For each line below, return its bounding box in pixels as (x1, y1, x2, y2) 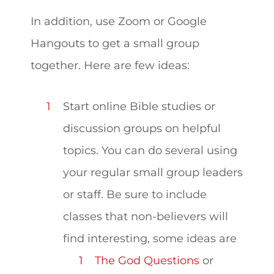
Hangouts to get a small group (31, 37, 199, 50)
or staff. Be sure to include (62, 188, 207, 201)
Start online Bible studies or (62, 100, 215, 113)
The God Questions (95, 254, 200, 267)
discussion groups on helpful (62, 122, 221, 135)
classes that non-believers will (62, 210, 228, 223)
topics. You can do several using (62, 144, 237, 157)
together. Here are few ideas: (31, 59, 193, 72)
